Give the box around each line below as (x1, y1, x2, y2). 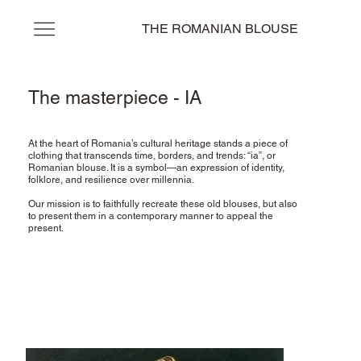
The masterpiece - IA (27, 86, 201, 108)
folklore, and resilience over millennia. (28, 173, 195, 185)
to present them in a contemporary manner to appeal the (28, 210, 274, 222)
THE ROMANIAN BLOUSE (142, 21, 299, 37)
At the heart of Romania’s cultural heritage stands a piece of (28, 137, 288, 149)
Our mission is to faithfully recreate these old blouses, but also (28, 197, 298, 210)
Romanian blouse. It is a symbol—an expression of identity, (28, 161, 285, 173)
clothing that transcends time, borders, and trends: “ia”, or (28, 149, 276, 161)
